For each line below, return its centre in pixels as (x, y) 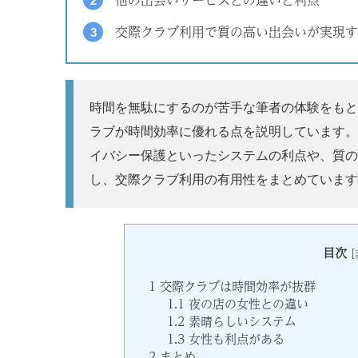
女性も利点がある (234, 339)
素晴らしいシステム (240, 322)
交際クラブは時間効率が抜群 (236, 286)
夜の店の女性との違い (246, 304)
